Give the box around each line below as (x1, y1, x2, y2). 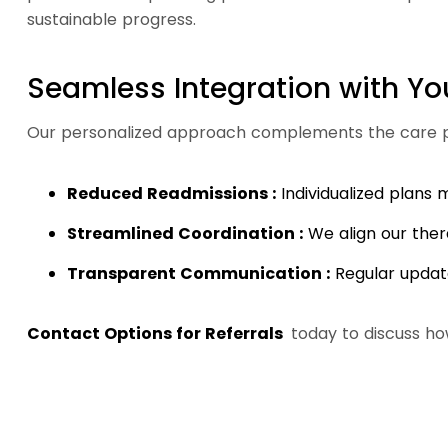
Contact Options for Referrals (27, 322, 291, 345)
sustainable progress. (27, 8, 196, 31)
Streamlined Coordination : (67, 222, 303, 245)
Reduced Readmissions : (67, 182, 276, 205)
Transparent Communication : (67, 262, 330, 285)
